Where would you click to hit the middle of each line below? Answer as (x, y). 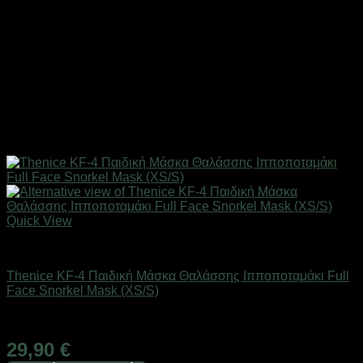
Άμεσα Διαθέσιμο (56, 318)
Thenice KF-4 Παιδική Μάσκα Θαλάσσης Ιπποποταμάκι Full (178, 275)
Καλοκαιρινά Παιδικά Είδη (81, 248)
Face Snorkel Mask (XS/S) (83, 290)
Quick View (39, 220)
